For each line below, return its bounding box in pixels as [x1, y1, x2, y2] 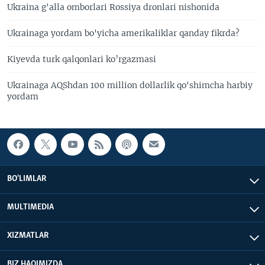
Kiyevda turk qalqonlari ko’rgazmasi [7, 54, 156, 64]
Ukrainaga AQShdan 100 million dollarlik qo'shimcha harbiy [7, 80, 253, 91]
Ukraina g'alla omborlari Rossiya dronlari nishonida [7, 2, 219, 12]
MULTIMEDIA [7, 202, 54, 212]
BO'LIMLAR [7, 174, 46, 183]
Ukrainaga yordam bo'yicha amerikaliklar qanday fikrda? [7, 28, 240, 38]
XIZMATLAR [7, 231, 49, 240]
